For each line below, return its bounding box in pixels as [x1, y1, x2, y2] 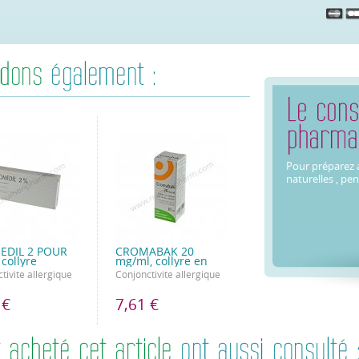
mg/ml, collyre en [115, 255, 208, 268]
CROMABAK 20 [115, 245, 194, 259]
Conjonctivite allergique [115, 269, 220, 280]
